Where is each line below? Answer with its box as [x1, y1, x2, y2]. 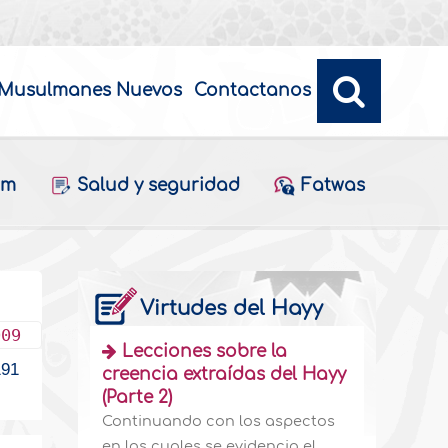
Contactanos [193, 81, 311, 100]
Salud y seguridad [76, 176, 240, 195]
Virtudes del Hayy [140, 297, 324, 320]
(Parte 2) [102, 388, 173, 407]
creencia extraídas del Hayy [102, 365, 347, 384]
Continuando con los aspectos [102, 413, 336, 429]
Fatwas [300, 176, 365, 195]
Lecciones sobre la [122, 342, 288, 361]
